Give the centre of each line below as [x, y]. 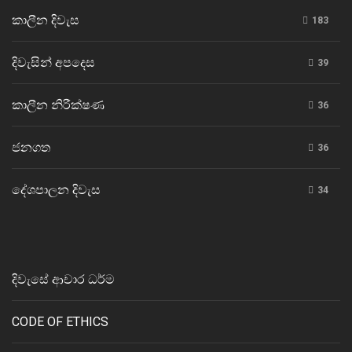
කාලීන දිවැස [46, 20]
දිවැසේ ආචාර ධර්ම [63, 280]
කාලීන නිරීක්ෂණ [58, 105]
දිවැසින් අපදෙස [53, 63]
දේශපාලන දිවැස [56, 190]
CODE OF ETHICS [60, 322]
